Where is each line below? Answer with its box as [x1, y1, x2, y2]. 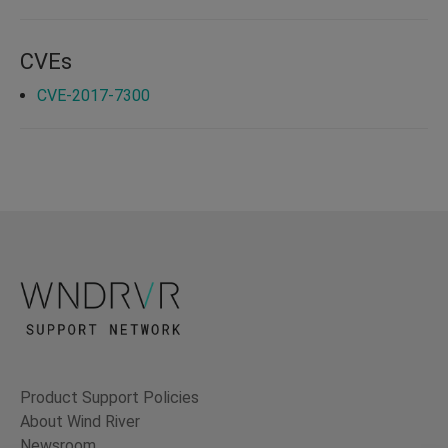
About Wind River [20, 412, 140, 432]
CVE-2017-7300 [37, 85, 150, 105]
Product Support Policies [20, 388, 199, 408]
